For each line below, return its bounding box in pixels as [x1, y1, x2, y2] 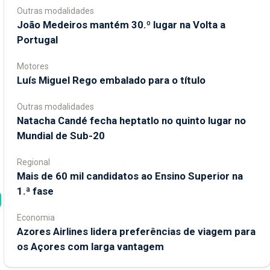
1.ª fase [17, 184, 54, 197]
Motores [17, 61, 49, 71]
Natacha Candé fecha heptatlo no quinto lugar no [17, 114, 246, 127]
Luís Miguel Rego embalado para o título [17, 74, 206, 86]
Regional [17, 157, 50, 167]
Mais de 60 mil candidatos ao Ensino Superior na [17, 169, 243, 182]
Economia [17, 212, 55, 222]
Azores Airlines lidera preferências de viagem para [17, 225, 256, 237]
